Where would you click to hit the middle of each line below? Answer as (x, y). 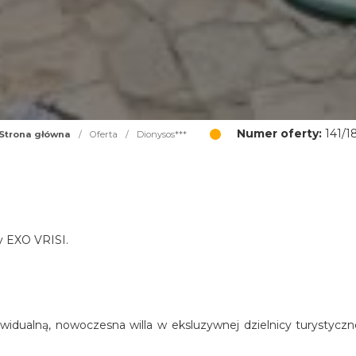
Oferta (103, 134)
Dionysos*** (161, 134)
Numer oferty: (279, 133)
